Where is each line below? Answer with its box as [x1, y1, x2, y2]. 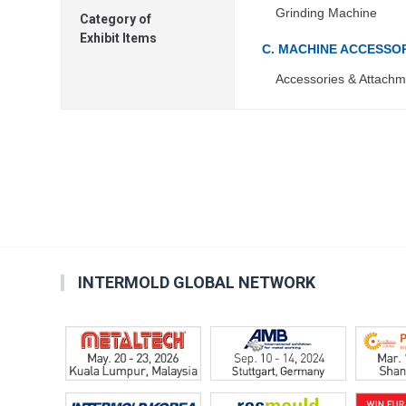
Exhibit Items [80, 31, 158, 45]
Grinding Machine [275, 5, 378, 20]
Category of [80, 12, 152, 26]
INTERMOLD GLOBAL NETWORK [78, 273, 316, 292]
